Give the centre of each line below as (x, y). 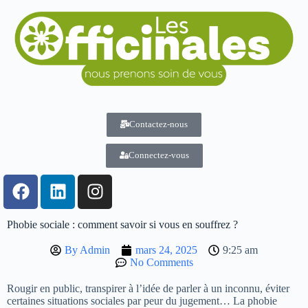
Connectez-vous (158, 155)
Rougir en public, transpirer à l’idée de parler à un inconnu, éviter (148, 288)
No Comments (161, 262)
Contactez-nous (158, 124)
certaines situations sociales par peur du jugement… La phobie (142, 300)
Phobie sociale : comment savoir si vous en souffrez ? (122, 224)
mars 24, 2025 (166, 250)
